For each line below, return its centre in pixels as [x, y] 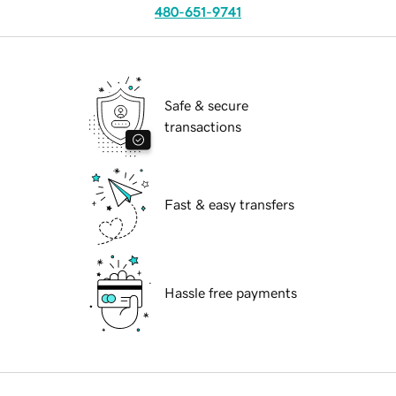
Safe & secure [206, 106]
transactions [203, 127]
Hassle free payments [231, 293]
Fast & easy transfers [229, 205]
